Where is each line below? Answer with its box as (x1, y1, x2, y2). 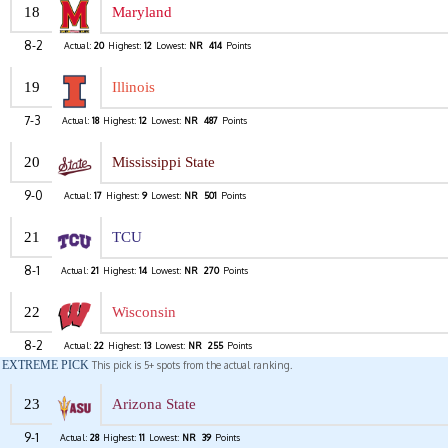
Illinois (112, 79, 155, 96)
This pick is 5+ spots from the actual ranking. (89, 359, 292, 372)
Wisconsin (112, 304, 176, 321)
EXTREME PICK (2, 358, 89, 373)
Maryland (112, 4, 172, 21)
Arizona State (112, 396, 196, 413)
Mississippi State (112, 154, 215, 171)
